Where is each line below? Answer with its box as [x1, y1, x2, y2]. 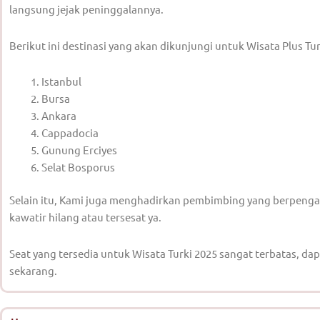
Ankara [41, 108, 76, 122]
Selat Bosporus [41, 159, 115, 174]
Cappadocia [41, 125, 99, 139]
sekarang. [9, 263, 57, 277]
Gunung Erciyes [41, 142, 117, 156]
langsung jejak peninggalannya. [9, 2, 164, 16]
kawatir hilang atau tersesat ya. [9, 210, 161, 224]
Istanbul [41, 74, 81, 88]
